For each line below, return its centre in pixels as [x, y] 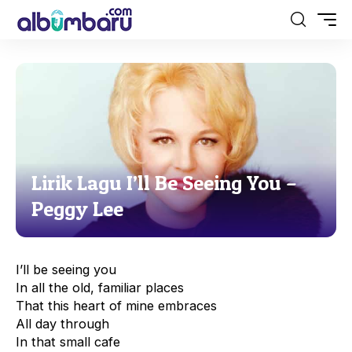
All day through [62, 324]
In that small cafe [68, 342]
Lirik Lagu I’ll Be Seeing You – [164, 183]
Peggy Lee [77, 209]
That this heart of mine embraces [116, 306]
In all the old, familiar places [100, 288]
